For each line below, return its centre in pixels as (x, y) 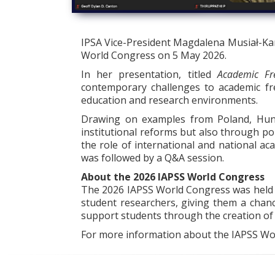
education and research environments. (169, 100)
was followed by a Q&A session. (153, 158)
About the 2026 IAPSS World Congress (173, 177)
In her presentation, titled (149, 74)
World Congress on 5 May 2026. (155, 55)
